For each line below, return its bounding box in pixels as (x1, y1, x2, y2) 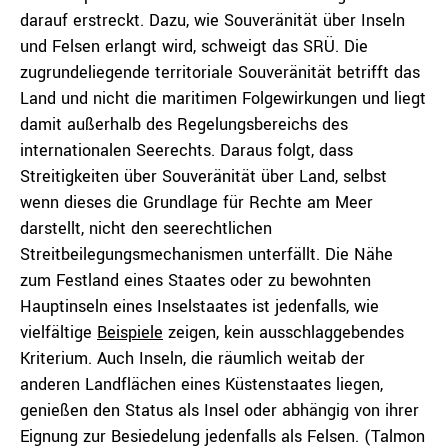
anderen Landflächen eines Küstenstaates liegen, (20, 373, 383, 396)
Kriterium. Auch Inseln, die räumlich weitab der (20, 347, 365, 370)
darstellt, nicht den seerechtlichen (20, 217, 272, 240)
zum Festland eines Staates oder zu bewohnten (20, 269, 371, 292)
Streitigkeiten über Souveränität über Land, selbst (20, 165, 387, 188)
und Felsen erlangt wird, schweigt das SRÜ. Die (20, 35, 368, 58)
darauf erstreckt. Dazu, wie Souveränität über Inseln (20, 9, 405, 32)
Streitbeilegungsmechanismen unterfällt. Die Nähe (20, 243, 393, 266)
